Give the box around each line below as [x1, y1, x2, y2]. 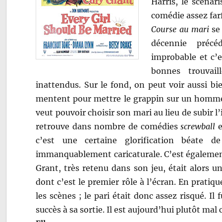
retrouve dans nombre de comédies [36, 121, 181, 131]
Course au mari [151, 24, 209, 34]
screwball [180, 121, 216, 131]
